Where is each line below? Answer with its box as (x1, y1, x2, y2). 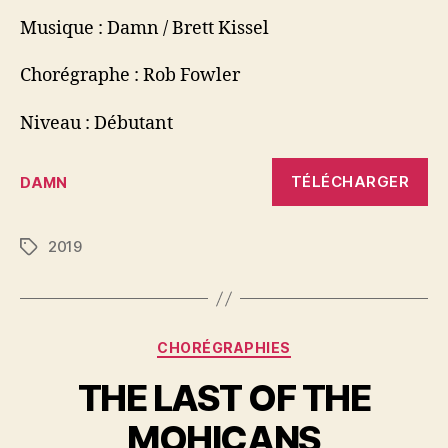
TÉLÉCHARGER (290, 172, 410, 191)
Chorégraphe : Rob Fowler (20, 64, 240, 87)
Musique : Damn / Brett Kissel (20, 16, 269, 40)
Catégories (223, 333, 312, 354)
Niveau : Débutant (20, 111, 173, 135)
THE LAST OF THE (77, 375, 371, 420)
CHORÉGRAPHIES (157, 339, 291, 356)
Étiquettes (19, 238, 93, 257)
